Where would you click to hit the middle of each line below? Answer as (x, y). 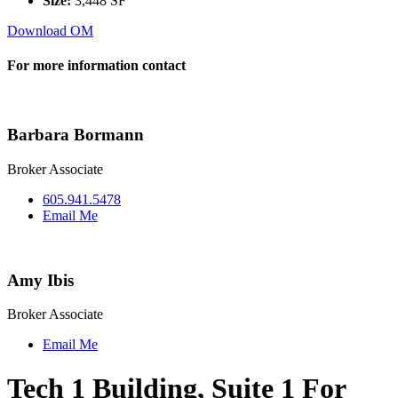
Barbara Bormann (76, 135)
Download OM (50, 31)
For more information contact (96, 66)
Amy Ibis (40, 280)
